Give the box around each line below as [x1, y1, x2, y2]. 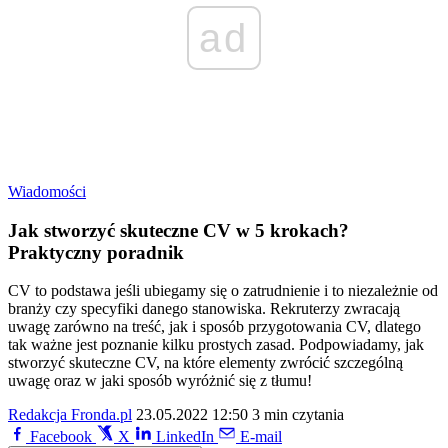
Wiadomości [8, 183, 86, 200]
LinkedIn [156, 428, 214, 446]
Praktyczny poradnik [8, 241, 184, 263]
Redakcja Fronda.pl [8, 406, 132, 424]
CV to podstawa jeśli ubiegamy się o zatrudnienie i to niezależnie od [8, 282, 438, 300]
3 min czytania [252, 406, 344, 424]
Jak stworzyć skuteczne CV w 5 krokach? [8, 219, 349, 241]
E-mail [240, 428, 282, 446]
